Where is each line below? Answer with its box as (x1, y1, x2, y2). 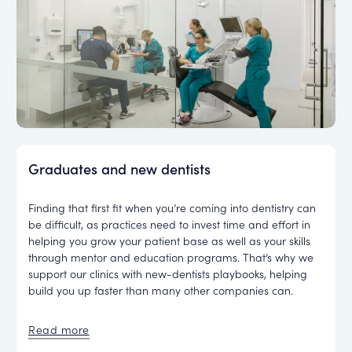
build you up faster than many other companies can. (28, 281, 294, 298)
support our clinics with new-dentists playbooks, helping (28, 265, 308, 281)
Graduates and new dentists (28, 158, 211, 179)
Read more (28, 321, 90, 338)
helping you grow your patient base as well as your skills (28, 232, 311, 248)
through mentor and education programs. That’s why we (28, 248, 314, 265)
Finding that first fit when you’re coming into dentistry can (28, 199, 317, 215)
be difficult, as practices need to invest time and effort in (28, 215, 311, 232)
